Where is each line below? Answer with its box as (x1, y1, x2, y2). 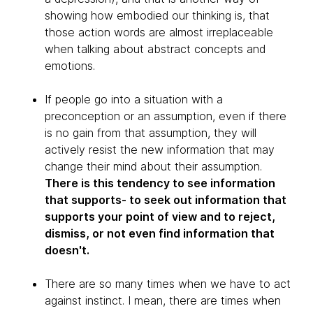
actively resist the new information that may (45, 143, 275, 156)
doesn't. (45, 243, 89, 257)
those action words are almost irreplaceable (45, 25, 273, 39)
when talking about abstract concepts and (45, 42, 265, 56)
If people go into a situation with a (45, 92, 223, 106)
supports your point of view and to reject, (45, 210, 275, 224)
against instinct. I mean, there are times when (45, 293, 281, 307)
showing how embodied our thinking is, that (45, 8, 270, 22)
